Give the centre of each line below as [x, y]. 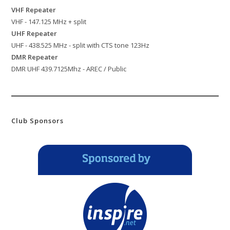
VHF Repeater [34, 10]
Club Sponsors [38, 121]
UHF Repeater [34, 34]
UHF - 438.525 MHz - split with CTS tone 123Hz [81, 45]
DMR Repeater [35, 57]
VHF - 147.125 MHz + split [49, 22]
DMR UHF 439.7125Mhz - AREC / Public [69, 69]
